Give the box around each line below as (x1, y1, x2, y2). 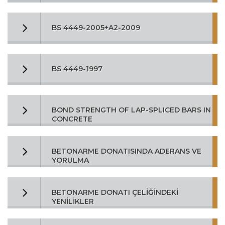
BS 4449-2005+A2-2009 (52, 23, 140, 32)
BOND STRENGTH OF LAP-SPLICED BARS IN (52, 105, 211, 115)
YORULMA (52, 156, 89, 165)
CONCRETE (52, 115, 92, 124)
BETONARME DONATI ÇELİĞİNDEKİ (52, 188, 178, 197)
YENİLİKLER (52, 197, 94, 206)
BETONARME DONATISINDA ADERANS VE (52, 147, 201, 156)
